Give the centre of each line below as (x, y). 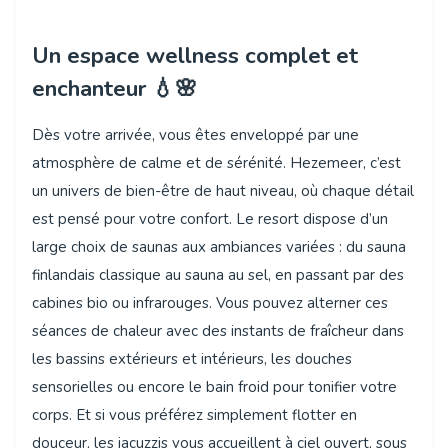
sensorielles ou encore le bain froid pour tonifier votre (214, 386)
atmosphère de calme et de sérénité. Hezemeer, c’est (216, 162)
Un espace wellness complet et (195, 55)
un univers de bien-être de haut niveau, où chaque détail (223, 190)
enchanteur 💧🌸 (115, 88)
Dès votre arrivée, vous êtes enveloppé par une (195, 134)
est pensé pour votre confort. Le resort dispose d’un (210, 218)
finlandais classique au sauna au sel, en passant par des (218, 274)
